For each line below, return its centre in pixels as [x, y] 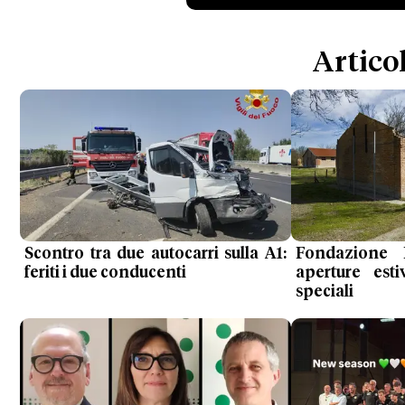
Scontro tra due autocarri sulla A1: [155, 254]
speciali [325, 292]
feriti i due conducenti [105, 273]
